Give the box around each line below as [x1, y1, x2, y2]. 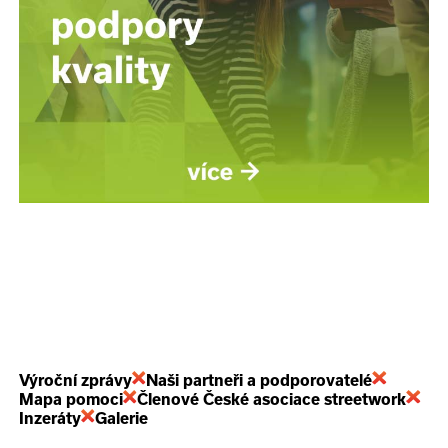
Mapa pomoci [19, 389, 124, 408]
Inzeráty [19, 408, 82, 427]
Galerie [95, 408, 149, 427]
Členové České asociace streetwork [137, 389, 407, 408]
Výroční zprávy [19, 370, 133, 389]
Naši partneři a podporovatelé [146, 370, 373, 389]
